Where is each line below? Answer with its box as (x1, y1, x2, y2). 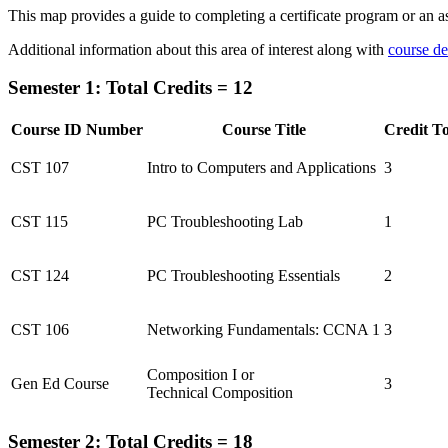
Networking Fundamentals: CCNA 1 (147, 320, 380, 338)
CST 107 (11, 158, 69, 176)
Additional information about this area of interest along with (8, 40, 388, 58)
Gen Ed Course (11, 374, 109, 392)
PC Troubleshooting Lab (147, 212, 303, 230)
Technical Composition (147, 383, 293, 401)
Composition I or (147, 365, 254, 383)
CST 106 (11, 320, 69, 338)
